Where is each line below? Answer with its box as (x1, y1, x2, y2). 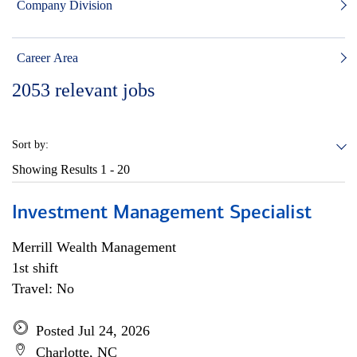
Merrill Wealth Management (12, 239, 176, 255)
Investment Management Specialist (12, 204, 312, 223)
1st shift (12, 260, 58, 276)
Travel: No (12, 280, 74, 296)
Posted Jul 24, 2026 (36, 323, 150, 339)
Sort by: (12, 139, 49, 151)
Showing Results (12, 163, 100, 176)
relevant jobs (55, 80, 155, 100)
